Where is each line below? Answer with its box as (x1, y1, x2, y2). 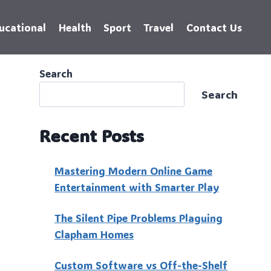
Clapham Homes (54, 227, 134, 241)
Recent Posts (39, 124, 144, 146)
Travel (143, 20, 174, 34)
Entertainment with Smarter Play (54, 180, 220, 194)
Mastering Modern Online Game (54, 163, 213, 177)
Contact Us (186, 20, 242, 34)
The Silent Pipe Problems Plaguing (54, 211, 223, 224)
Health (58, 20, 91, 34)
